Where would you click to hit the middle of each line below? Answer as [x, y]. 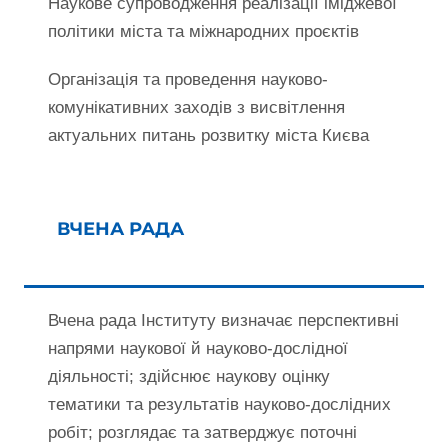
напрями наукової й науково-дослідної [198, 349]
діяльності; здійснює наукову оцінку [189, 377]
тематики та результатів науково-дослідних [219, 405]
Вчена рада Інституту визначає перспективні [223, 321]
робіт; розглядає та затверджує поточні [202, 433]
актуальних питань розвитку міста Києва [208, 136]
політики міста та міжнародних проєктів [203, 32]
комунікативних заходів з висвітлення [196, 108]
